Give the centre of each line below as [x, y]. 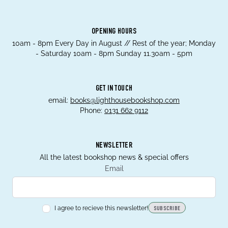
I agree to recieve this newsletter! [101, 208]
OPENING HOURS [114, 32]
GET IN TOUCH [114, 89]
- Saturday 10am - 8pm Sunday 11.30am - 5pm [114, 54]
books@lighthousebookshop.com [125, 101]
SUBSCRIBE [167, 209]
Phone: [91, 111]
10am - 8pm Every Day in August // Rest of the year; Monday [114, 44]
